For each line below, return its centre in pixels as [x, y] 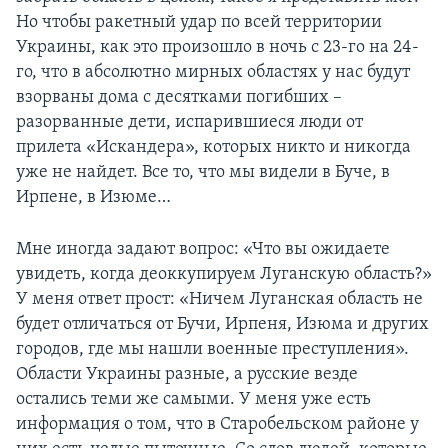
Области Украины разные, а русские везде [187, 375]
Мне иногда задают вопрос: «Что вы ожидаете [203, 250]
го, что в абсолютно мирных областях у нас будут [213, 73]
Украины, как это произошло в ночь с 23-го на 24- [217, 48]
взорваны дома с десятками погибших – [179, 98]
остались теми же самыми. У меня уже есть [193, 400]
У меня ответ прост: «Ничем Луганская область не [219, 300]
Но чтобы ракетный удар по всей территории [199, 23]
